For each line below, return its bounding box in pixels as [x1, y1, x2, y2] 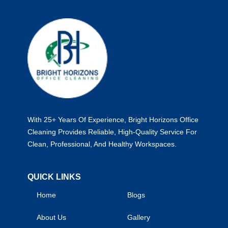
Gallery [127, 213, 150, 221]
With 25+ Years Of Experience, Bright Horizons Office [27, 115, 198, 124]
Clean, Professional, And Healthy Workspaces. [27, 139, 177, 148]
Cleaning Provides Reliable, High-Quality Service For [27, 127, 197, 136]
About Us [37, 213, 66, 221]
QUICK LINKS [27, 172, 81, 181]
